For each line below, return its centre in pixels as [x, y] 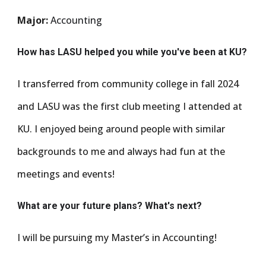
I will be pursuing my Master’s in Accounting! [117, 237]
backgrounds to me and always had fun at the [121, 151]
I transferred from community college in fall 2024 [128, 84]
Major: [33, 20]
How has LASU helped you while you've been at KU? [132, 52]
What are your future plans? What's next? [111, 206]
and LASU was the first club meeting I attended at [130, 106]
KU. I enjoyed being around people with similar [121, 129]
